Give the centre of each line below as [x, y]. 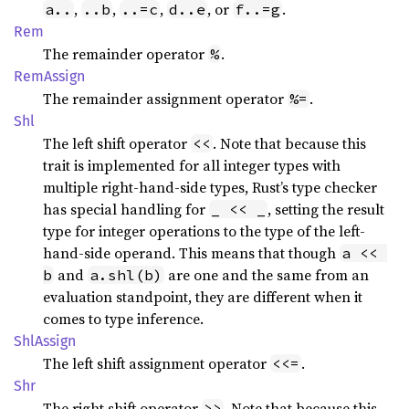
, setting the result [326, 209]
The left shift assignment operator [157, 363]
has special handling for [126, 209]
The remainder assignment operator [165, 99]
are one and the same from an [267, 275]
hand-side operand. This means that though [191, 253]
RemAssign [49, 76]
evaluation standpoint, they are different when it [203, 297]
